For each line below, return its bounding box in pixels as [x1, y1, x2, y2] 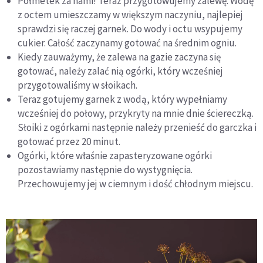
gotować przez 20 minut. [18, 135, 120, 148]
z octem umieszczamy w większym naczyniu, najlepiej [18, 8, 243, 21]
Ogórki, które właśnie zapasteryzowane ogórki [18, 149, 212, 162]
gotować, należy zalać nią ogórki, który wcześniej [18, 65, 223, 77]
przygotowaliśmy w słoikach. [18, 79, 137, 92]
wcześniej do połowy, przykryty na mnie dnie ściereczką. [18, 107, 254, 120]
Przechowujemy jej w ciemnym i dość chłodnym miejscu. [18, 177, 253, 190]
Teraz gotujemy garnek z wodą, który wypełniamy [18, 93, 227, 106]
